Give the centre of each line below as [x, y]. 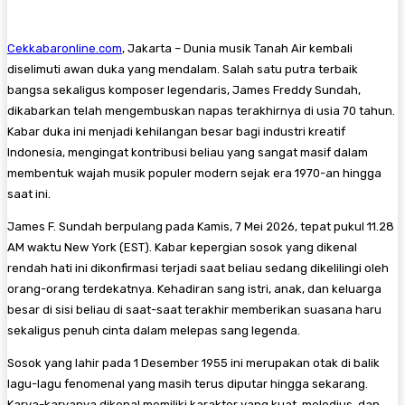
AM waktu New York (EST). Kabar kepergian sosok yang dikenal [182, 247]
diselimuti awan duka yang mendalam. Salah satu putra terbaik [183, 69]
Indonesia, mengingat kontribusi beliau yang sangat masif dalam [188, 152]
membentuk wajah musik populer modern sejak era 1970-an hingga [194, 173]
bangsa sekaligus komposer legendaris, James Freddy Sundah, [184, 89]
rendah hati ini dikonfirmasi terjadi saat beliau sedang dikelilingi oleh [198, 268]
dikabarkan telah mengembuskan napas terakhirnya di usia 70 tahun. [201, 110]
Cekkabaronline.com [65, 48]
